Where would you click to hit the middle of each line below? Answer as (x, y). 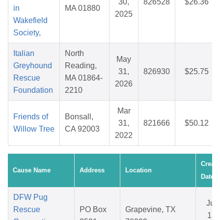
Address (92, 170)
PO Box (93, 210)
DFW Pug (30, 197)
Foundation (33, 90)
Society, (27, 33)
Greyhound (33, 66)
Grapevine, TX (151, 210)
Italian (24, 54)
